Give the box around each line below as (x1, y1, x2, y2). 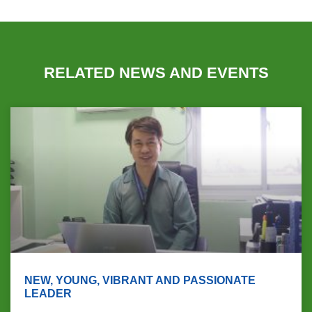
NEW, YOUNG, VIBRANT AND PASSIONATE (24, 274, 256, 287)
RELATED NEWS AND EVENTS (43, 64, 269, 82)
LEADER (24, 288, 72, 300)
